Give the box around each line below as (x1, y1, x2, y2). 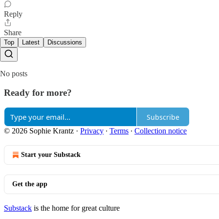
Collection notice (134, 127, 187, 135)
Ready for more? (4, 87, 72, 98)
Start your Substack (21, 151, 81, 159)
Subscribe (147, 112, 179, 122)
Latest (22, 38, 40, 46)
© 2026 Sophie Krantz (4, 127, 74, 135)
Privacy (80, 127, 104, 135)
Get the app (12, 180, 47, 188)
